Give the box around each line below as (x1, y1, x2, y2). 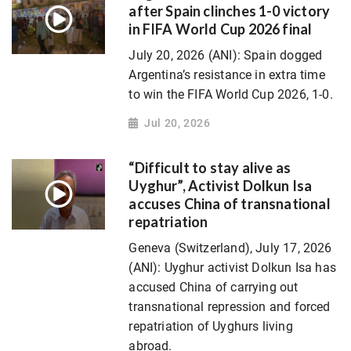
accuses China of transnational (128, 195, 331, 213)
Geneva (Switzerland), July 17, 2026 (128, 241, 332, 256)
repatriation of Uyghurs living (128, 319, 293, 335)
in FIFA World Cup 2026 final (128, 20, 313, 38)
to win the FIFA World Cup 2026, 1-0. (128, 86, 333, 102)
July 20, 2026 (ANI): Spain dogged (128, 47, 323, 63)
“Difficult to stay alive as (128, 159, 291, 177)
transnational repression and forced (128, 299, 331, 315)
